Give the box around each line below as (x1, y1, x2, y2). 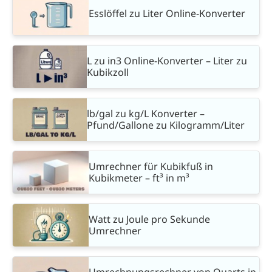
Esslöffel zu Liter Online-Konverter (89, 7, 245, 21)
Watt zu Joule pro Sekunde (89, 212, 210, 226)
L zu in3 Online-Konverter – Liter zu (87, 53, 248, 67)
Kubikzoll (87, 65, 129, 79)
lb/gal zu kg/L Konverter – (87, 106, 205, 120)
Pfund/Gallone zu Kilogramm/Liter (87, 118, 245, 132)
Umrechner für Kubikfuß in (89, 159, 213, 173)
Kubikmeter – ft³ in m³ (89, 171, 189, 185)
